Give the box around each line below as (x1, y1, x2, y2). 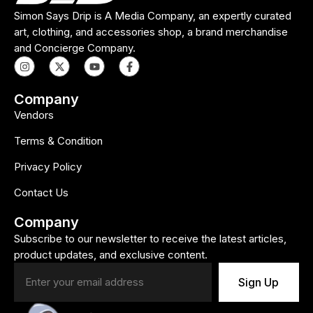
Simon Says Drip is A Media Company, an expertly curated (14, 9, 291, 23)
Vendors (14, 108, 54, 122)
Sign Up (238, 275, 279, 289)
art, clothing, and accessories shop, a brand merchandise (14, 25, 288, 39)
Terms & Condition (14, 133, 103, 147)
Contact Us (14, 185, 68, 199)
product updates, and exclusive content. (14, 247, 208, 261)
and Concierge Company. (14, 41, 136, 55)
